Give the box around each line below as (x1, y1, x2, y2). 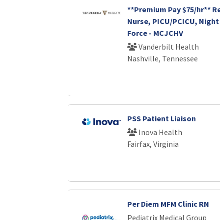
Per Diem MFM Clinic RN (127, 199, 209, 209)
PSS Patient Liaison (127, 113, 196, 123)
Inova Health (137, 127, 182, 137)
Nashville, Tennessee (127, 54, 198, 63)
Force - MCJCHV (127, 28, 183, 38)
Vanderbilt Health (137, 42, 199, 52)
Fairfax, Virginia (127, 139, 179, 149)
